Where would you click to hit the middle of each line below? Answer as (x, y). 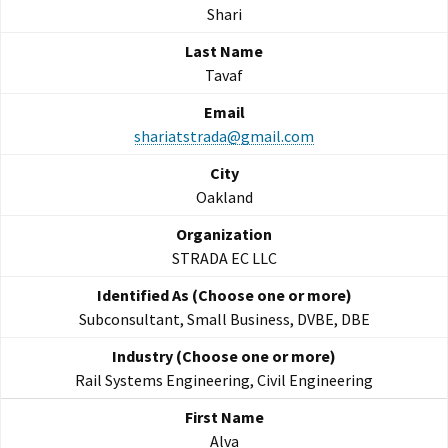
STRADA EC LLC (224, 258)
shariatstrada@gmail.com (224, 136)
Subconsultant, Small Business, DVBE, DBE (224, 319)
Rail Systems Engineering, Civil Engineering (224, 380)
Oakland (224, 197)
